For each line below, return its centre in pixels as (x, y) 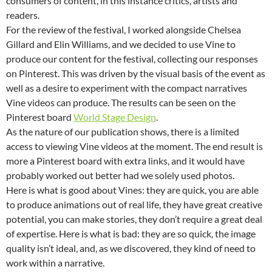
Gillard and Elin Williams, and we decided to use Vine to (121, 44)
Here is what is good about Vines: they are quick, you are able (132, 190)
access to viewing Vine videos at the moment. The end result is (134, 146)
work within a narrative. (55, 263)
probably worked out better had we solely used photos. (120, 175)
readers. (23, 15)
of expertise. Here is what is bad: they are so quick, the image (131, 234)
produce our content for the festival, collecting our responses (132, 59)
